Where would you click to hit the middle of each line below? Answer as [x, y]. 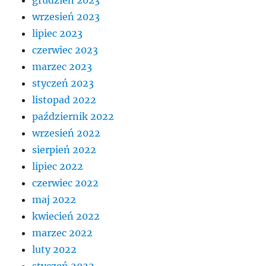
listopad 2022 [64, 100]
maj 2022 [54, 200]
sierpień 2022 [64, 150]
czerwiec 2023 [65, 50]
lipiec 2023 [58, 34]
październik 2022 [73, 117]
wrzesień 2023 [66, 17]
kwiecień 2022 [66, 216]
